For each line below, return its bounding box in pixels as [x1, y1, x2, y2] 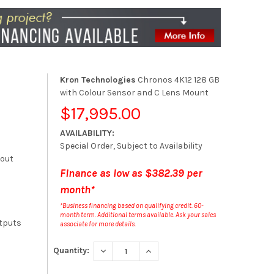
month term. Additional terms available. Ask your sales [59, 210, 216, 219]
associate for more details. [59, 220, 136, 228]
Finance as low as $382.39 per [59, 166, 202, 180]
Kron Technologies [59, 74, 136, 85]
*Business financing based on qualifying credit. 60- [59, 201, 204, 210]
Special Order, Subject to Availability [59, 140, 202, 151]
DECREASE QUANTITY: [98, 245, 187, 256]
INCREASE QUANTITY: [144, 245, 231, 256]
